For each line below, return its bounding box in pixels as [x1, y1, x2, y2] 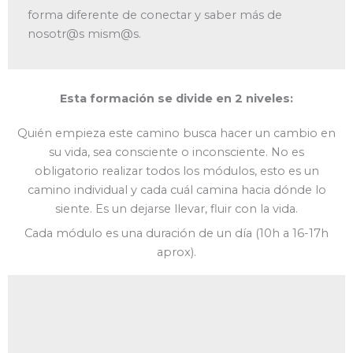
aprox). [157, 245, 196, 259]
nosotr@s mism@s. [28, 27, 141, 42]
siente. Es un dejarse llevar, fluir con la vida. [55, 201, 298, 216]
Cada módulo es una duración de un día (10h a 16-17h [24, 226, 329, 240]
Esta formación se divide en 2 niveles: [60, 91, 293, 106]
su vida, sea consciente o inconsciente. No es [49, 144, 304, 159]
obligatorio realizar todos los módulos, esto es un [34, 163, 319, 178]
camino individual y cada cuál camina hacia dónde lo [27, 182, 326, 197]
